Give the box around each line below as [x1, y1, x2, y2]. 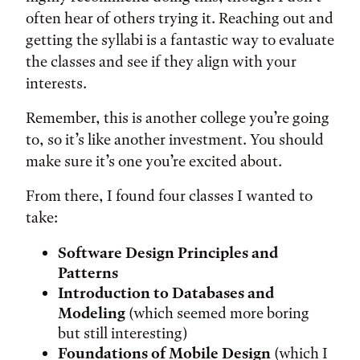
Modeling [58, 304, 125, 322]
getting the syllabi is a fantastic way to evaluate [26, 31, 334, 49]
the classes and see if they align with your [26, 52, 297, 71]
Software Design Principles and [58, 243, 278, 262]
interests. [26, 74, 87, 92]
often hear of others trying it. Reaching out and [26, 9, 333, 27]
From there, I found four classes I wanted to [26, 186, 313, 205]
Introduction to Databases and [58, 284, 274, 302]
